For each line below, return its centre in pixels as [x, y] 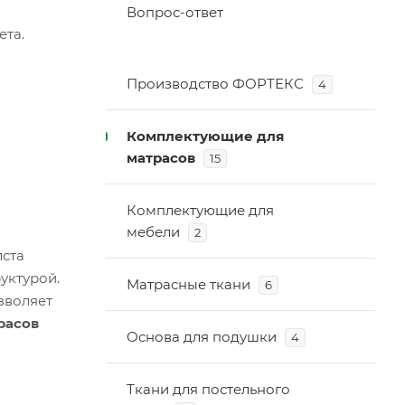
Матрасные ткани [188, 284]
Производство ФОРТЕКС [215, 84]
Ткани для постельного [208, 389]
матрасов [161, 158]
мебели [153, 232]
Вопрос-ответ [175, 12]
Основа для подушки [202, 337]
